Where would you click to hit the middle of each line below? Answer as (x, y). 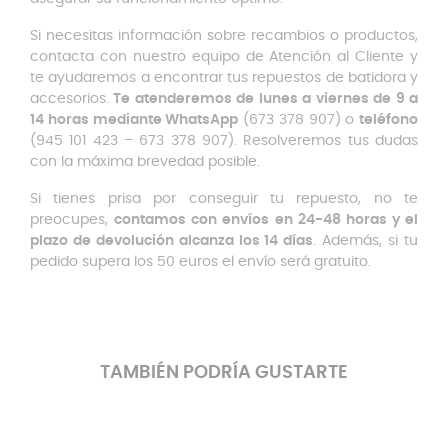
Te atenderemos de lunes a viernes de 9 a (263, 99)
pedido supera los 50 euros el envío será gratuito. (200, 262)
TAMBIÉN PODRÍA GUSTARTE (224, 373)
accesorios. (69, 99)
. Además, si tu (366, 241)
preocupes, (72, 220)
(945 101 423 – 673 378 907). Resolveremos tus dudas (224, 141)
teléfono (388, 120)
